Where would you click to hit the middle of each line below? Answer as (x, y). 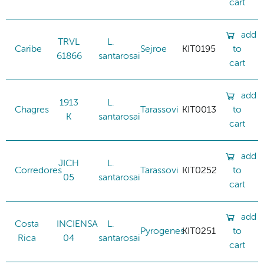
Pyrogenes (162, 231)
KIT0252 (199, 171)
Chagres (32, 110)
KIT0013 (199, 110)
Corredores (38, 171)
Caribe (28, 49)
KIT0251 (199, 231)
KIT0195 (199, 49)
